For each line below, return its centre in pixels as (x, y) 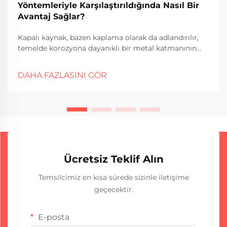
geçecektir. (113, 190)
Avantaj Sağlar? (51, 16)
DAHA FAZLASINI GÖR (62, 75)
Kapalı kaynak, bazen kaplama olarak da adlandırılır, (108, 37)
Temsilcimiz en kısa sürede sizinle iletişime (113, 177)
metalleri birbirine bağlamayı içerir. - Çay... (92, 69)
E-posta (53, 217)
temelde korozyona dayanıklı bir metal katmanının (107, 48)
